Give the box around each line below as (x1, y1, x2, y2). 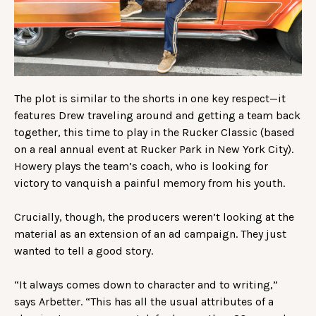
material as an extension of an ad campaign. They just (14, 227, 286, 241)
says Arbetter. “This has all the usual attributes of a (14, 295, 274, 309)
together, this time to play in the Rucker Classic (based (14, 126, 295, 140)
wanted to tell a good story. (14, 244, 156, 258)
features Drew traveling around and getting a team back (14, 109, 300, 123)
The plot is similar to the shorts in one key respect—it (14, 92, 286, 106)
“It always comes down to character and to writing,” (14, 278, 278, 292)
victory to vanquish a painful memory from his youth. (14, 176, 288, 190)
